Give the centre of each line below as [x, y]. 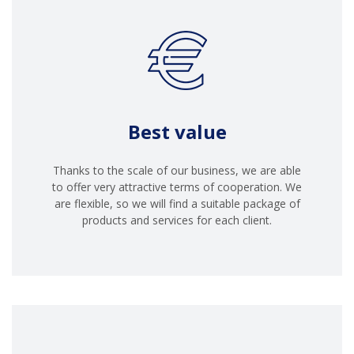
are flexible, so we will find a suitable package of [177, 203]
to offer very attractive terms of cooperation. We [177, 186]
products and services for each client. [177, 220]
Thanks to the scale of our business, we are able [177, 170]
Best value [177, 131]
